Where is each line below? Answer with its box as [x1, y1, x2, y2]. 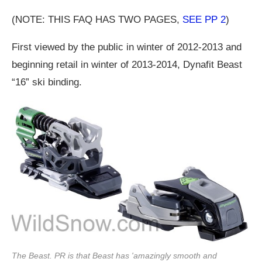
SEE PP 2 [182, 14, 226, 26]
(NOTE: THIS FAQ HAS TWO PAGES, [12, 14, 182, 26]
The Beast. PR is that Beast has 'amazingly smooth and [12, 251, 217, 261]
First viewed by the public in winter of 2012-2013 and [12, 42, 242, 53]
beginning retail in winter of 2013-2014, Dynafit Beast [12, 59, 242, 71]
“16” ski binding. [12, 77, 82, 88]
